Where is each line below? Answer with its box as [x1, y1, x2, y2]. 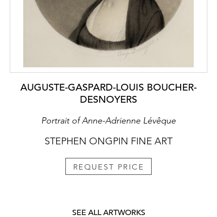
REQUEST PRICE [73, 162, 144, 171]
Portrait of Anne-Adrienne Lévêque [41, 115, 176, 126]
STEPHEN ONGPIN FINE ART [45, 135, 172, 147]
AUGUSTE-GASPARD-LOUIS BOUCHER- [20, 81, 197, 93]
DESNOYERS [80, 93, 137, 106]
